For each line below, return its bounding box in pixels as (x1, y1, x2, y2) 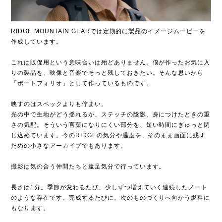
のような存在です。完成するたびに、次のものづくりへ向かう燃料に (11, 194, 211, 202)
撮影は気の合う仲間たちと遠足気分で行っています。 (11, 163, 166, 170)
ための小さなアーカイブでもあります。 (11, 142, 127, 150)
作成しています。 (11, 38, 63, 46)
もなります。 (11, 205, 50, 212)
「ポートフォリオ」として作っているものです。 (11, 80, 153, 87)
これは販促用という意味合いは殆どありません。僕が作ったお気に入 (11, 59, 211, 66)
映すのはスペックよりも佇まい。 (11, 101, 108, 108)
